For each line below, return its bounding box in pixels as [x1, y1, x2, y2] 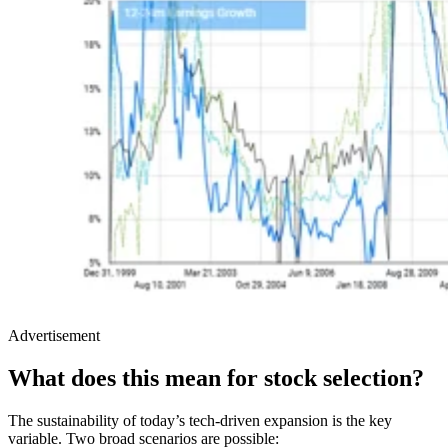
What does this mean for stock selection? [8, 365, 424, 392]
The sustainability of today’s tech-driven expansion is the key [8, 412, 392, 430]
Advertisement [8, 327, 100, 345]
